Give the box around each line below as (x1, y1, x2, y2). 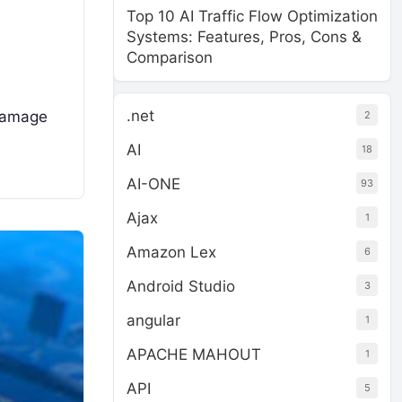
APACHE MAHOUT (127, 345, 261, 363)
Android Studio (127, 277, 235, 295)
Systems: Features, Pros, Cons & (127, 28, 362, 46)
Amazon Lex (127, 243, 216, 261)
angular (127, 311, 180, 329)
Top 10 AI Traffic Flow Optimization (127, 7, 378, 25)
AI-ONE (127, 175, 180, 193)
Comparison (127, 48, 213, 66)
